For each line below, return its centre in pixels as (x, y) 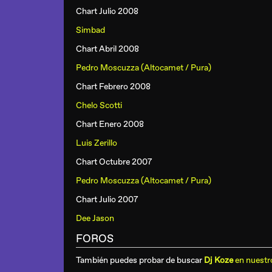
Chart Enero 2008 (110, 124)
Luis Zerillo (97, 143)
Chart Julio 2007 (107, 199)
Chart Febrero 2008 (113, 87)
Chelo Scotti (99, 105)
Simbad (90, 30)
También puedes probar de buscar (140, 260)
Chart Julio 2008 (107, 11)
